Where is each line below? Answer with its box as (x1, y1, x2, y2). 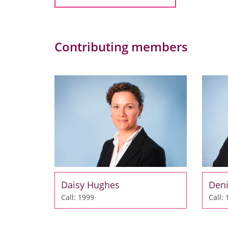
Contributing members (54, 38, 188, 55)
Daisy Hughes (61, 179, 120, 191)
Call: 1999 (61, 192, 94, 203)
